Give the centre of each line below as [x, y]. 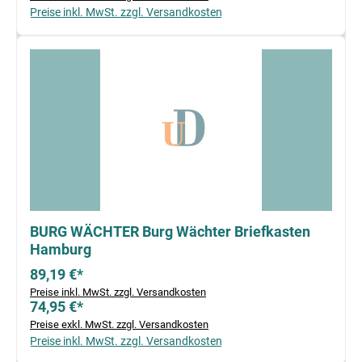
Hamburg [61, 250]
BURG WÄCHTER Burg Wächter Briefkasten [170, 232]
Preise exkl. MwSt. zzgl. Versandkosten [119, 325]
